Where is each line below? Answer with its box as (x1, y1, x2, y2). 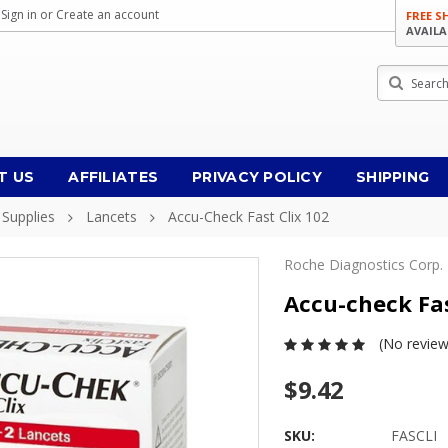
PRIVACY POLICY (192, 168, 323, 186)
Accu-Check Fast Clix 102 (168, 207, 329, 226)
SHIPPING (356, 168, 430, 186)
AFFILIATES (68, 168, 159, 186)
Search (377, 65, 421, 84)
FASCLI (391, 426, 438, 446)
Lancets (86, 207, 137, 226)
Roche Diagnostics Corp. (284, 255, 444, 274)
